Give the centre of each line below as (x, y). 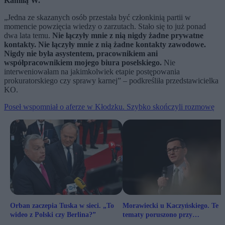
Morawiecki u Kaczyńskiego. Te (171, 206)
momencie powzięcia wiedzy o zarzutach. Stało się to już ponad (105, 27)
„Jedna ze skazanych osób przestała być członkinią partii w (97, 18)
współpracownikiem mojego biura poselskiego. (83, 63)
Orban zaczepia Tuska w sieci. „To (62, 206)
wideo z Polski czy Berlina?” (53, 215)
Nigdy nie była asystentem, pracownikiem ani (81, 54)
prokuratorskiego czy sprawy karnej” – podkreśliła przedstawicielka (111, 81)
